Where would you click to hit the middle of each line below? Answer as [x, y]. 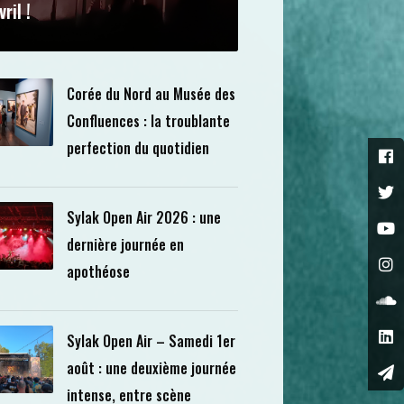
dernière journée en [125, 244]
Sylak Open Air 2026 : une [143, 217]
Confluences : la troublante [148, 121]
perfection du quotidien [138, 148]
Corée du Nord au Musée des [151, 94]
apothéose [98, 271]
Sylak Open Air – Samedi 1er [151, 341]
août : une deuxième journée [151, 368]
